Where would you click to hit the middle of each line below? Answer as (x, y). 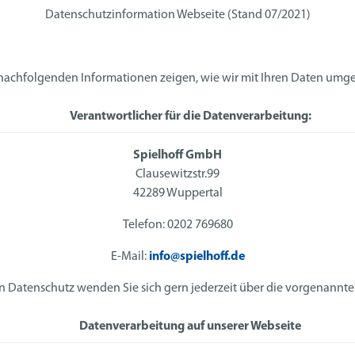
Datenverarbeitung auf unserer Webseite (190, 327)
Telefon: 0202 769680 (177, 225)
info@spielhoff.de (197, 257)
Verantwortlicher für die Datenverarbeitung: (190, 117)
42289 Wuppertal (177, 194)
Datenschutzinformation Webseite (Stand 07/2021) (177, 15)
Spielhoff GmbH (177, 156)
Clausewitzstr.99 (177, 175)
